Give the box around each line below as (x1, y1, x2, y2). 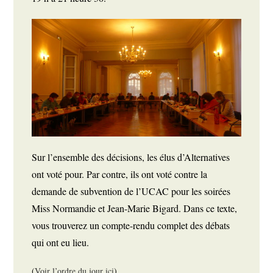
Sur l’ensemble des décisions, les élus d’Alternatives (32, 151, 230, 164)
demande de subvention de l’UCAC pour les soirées (32, 185, 231, 198)
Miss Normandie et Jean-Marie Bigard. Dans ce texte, (32, 202, 238, 215)
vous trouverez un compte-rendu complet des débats (32, 219, 230, 232)
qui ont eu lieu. (32, 236, 93, 249)
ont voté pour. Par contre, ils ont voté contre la (32, 168, 208, 181)
